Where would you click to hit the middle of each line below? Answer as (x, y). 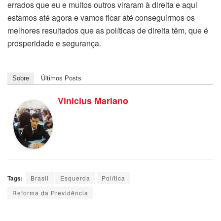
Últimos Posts (61, 78)
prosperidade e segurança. (54, 43)
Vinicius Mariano (93, 101)
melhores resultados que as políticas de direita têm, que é (108, 31)
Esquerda (75, 178)
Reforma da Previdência (50, 193)
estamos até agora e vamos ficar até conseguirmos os (101, 18)
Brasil (40, 178)
